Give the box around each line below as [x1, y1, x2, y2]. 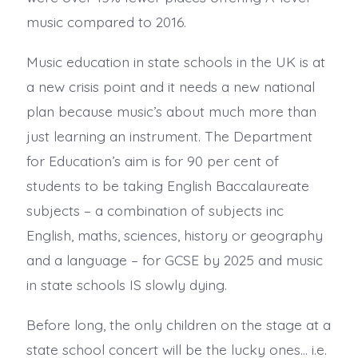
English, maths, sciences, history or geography [26, 225, 323, 244]
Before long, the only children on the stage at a [26, 315, 331, 333]
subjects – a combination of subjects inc [26, 201, 284, 219]
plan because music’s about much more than [26, 101, 316, 120]
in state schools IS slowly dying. [26, 275, 227, 293]
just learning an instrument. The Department [26, 126, 312, 145]
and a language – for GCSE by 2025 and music [26, 250, 323, 268]
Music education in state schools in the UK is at [26, 52, 325, 70]
